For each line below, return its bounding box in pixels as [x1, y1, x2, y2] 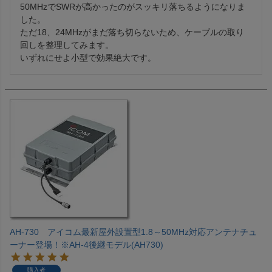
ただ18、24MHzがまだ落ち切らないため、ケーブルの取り [20, 27, 244, 38]
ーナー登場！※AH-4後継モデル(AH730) [10, 240, 163, 250]
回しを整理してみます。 [20, 40, 114, 50]
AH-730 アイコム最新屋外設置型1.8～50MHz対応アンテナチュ [10, 227, 257, 237]
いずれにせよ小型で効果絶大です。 [20, 53, 156, 63]
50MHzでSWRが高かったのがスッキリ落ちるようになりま [20, 2, 245, 12]
